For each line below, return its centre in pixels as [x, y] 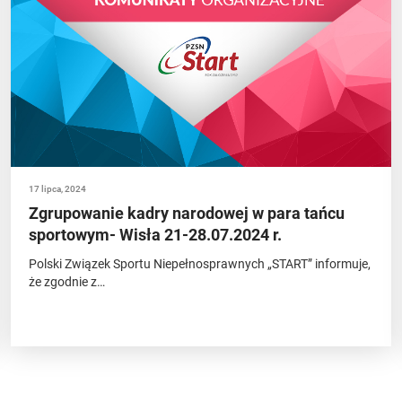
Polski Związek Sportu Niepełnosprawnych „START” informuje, [200, 264]
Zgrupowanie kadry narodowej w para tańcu [187, 213]
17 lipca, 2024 [58, 189]
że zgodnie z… [67, 282]
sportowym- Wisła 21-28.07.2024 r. [156, 235]
